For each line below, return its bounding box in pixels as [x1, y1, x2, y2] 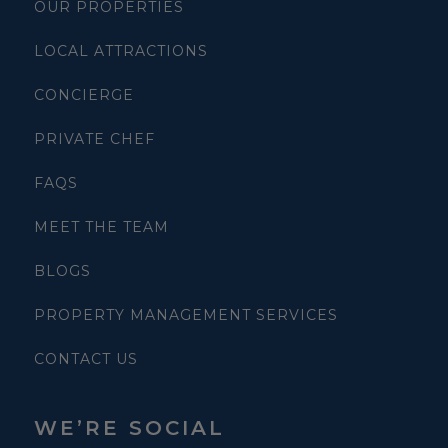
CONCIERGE [34, 86, 134, 105]
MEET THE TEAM [34, 218, 169, 237]
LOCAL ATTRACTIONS [34, 42, 208, 61]
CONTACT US [34, 350, 138, 369]
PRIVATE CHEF [34, 130, 155, 149]
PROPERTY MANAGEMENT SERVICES [34, 306, 338, 325]
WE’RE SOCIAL [34, 416, 225, 441]
